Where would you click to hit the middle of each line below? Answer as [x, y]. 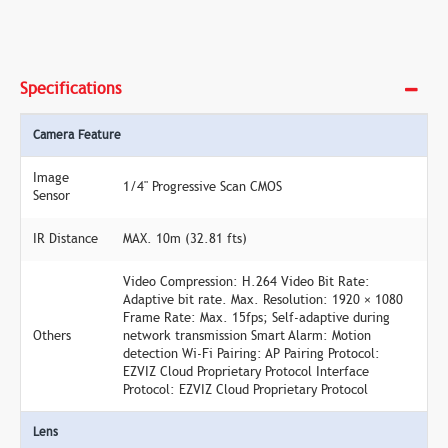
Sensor [51, 196]
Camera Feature [77, 135]
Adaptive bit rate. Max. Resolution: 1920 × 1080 [263, 300]
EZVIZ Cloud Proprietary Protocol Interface [246, 372]
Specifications [70, 89]
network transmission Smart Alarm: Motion [247, 336]
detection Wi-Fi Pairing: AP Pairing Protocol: [251, 354]
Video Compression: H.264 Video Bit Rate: [246, 282]
